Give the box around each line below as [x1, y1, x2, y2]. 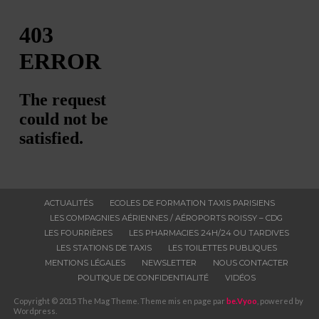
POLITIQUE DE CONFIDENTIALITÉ [77, 273, 209, 283]
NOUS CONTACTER [212, 258, 288, 268]
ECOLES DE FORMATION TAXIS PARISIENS [109, 198, 275, 209]
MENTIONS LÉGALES [44, 258, 125, 268]
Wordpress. [13, 306, 57, 316]
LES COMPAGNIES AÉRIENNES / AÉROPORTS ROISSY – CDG [50, 213, 283, 224]
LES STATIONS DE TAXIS [56, 243, 152, 253]
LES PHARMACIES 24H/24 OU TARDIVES [128, 228, 289, 239]
